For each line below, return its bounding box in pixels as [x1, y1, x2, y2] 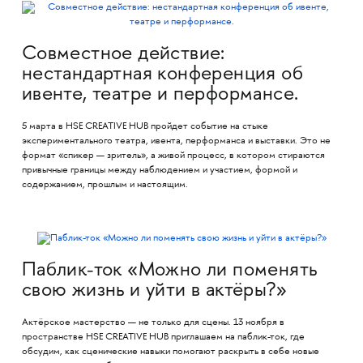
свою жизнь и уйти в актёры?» [21, 281, 288, 302]
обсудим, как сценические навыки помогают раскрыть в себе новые [21, 347, 319, 358]
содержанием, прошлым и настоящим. [21, 179, 188, 190]
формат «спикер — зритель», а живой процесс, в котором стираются [21, 150, 325, 161]
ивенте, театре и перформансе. [21, 84, 299, 105]
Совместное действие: [21, 44, 225, 65]
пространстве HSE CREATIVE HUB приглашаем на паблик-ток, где [21, 332, 305, 344]
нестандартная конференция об [21, 64, 304, 85]
